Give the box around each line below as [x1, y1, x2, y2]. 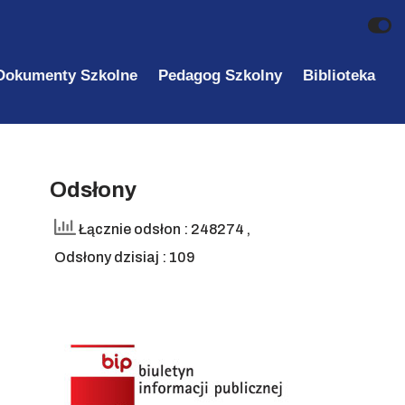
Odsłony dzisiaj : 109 [54, 249, 195, 265]
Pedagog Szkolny [157, 66, 282, 84]
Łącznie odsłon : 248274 [76, 221, 247, 237]
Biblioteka [302, 66, 375, 84]
